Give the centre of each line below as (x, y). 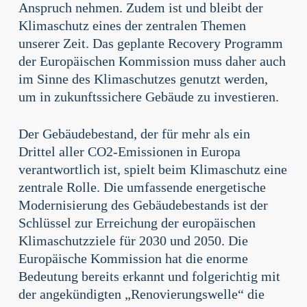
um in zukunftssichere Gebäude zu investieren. (148, 97)
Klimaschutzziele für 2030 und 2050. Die (133, 241)
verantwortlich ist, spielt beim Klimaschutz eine (152, 169)
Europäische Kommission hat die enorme (133, 258)
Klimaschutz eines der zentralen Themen (132, 25)
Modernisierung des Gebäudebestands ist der (143, 205)
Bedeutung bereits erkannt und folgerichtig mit (149, 276)
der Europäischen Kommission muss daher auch (152, 61)
